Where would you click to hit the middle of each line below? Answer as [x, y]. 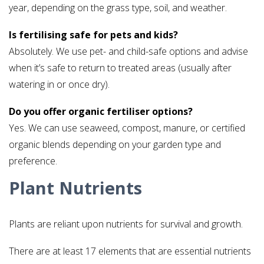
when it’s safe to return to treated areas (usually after [120, 68]
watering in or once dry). [59, 85]
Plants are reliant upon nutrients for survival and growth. [126, 224]
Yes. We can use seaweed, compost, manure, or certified [127, 128]
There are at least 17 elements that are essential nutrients [130, 251]
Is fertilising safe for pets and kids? [93, 35]
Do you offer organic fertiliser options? [101, 112]
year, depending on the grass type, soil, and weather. [118, 8]
